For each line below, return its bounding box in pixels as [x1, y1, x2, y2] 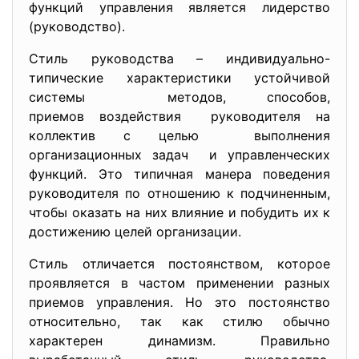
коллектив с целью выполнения [29, 127, 330, 143]
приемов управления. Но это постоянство [29, 294, 330, 310]
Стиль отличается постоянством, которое [29, 256, 330, 272]
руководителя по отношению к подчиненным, [29, 185, 330, 201]
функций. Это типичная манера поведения [29, 166, 330, 182]
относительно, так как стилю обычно [29, 313, 330, 329]
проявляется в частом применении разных [29, 275, 330, 291]
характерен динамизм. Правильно [29, 333, 330, 349]
